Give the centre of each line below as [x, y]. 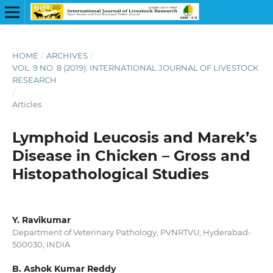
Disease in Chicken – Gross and [131, 155]
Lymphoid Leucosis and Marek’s [134, 137]
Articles [27, 104]
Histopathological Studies [110, 174]
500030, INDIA [41, 244]
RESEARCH [34, 80]
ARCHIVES [67, 55]
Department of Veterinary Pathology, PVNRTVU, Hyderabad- [131, 232]
